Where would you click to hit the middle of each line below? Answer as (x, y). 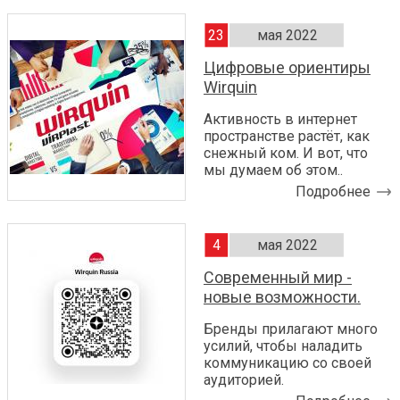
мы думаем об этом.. (273, 171)
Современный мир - (278, 278)
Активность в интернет (280, 120)
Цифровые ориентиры (287, 68)
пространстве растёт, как (287, 137)
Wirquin (230, 87)
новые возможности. (282, 297)
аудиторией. (244, 380)
